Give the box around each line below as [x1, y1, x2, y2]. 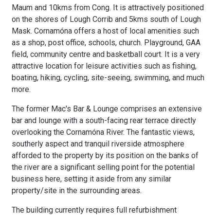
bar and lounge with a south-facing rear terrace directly [12, 116, 196, 125]
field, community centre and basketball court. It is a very [12, 50, 200, 59]
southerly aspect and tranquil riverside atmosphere [12, 139, 184, 148]
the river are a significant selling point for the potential [12, 163, 195, 172]
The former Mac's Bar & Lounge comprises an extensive [12, 104, 202, 113]
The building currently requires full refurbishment [12, 205, 177, 215]
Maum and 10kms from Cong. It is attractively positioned [12, 3, 204, 12]
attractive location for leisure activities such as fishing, [12, 61, 197, 71]
